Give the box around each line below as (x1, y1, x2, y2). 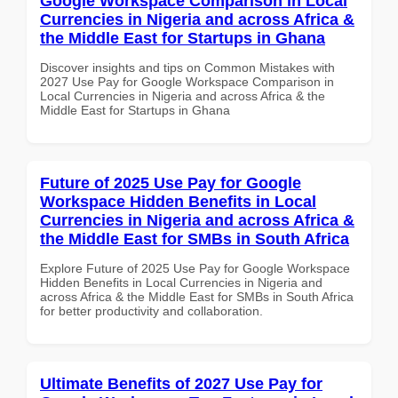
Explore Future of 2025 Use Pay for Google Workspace (40, 260, 350, 275)
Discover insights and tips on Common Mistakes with (40, 60, 335, 75)
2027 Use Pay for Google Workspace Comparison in (40, 74, 334, 89)
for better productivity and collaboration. (40, 303, 263, 318)
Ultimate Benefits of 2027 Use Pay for (40, 374, 322, 393)
